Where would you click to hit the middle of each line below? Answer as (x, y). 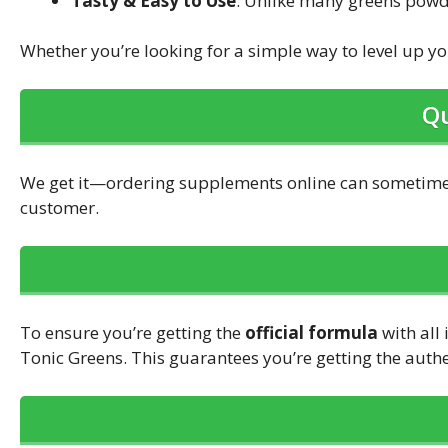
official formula (311, 333)
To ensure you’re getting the (132, 333)
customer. (59, 208)
